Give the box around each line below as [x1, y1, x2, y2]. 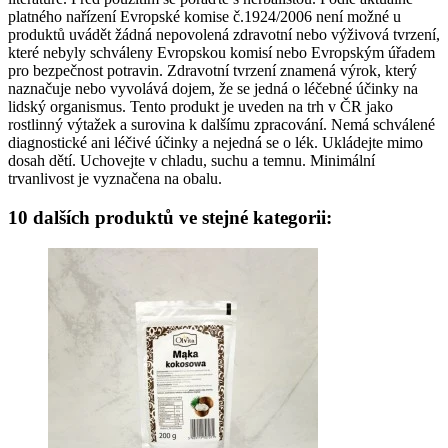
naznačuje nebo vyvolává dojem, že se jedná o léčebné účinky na [8, 80, 418, 98]
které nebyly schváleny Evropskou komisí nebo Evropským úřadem [8, 44, 435, 62]
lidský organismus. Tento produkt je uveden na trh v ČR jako [8, 98, 393, 116]
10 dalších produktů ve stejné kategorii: [8, 206, 332, 228]
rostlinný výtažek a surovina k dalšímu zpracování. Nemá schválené [8, 116, 435, 134]
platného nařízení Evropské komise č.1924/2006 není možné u [8, 8, 401, 26]
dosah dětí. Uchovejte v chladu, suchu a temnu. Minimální [8, 152, 375, 170]
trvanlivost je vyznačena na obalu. [8, 170, 222, 188]
